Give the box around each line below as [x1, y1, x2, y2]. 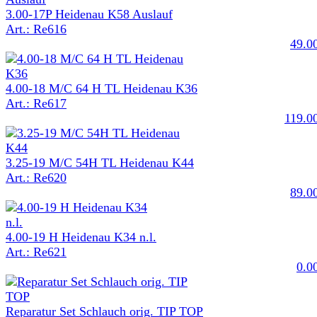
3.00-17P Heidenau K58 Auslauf [6, 6, 173, 21]
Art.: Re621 [6, 244, 67, 259]
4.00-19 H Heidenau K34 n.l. [6, 229, 156, 244]
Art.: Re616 [6, 21, 67, 36]
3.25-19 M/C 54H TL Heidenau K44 [6, 155, 194, 170]
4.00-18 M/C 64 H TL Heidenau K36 [6, 81, 197, 96]
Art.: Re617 [6, 96, 67, 110]
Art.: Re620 [6, 170, 67, 185]
